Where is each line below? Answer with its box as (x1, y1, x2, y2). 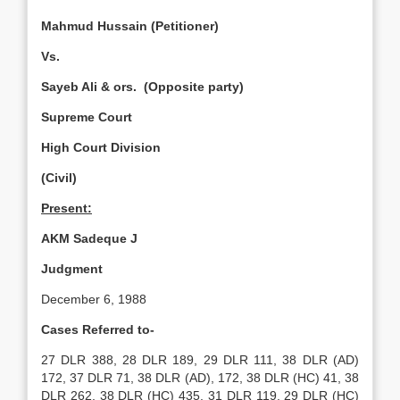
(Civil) (41, 171, 77, 185)
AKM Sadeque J (41, 231, 137, 246)
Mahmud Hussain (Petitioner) (41, 19, 219, 33)
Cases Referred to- (41, 322, 154, 337)
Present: (41, 201, 92, 215)
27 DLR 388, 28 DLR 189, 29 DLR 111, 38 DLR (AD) (41, 353, 359, 367)
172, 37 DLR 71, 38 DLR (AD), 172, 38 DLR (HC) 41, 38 (41, 371, 359, 385)
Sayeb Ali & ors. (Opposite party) (41, 79, 244, 94)
